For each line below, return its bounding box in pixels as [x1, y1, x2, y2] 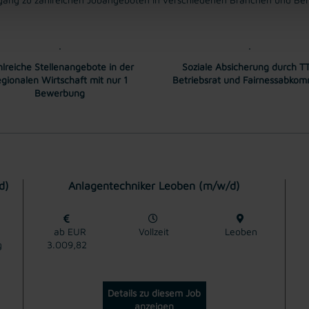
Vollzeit [139, 225, 170, 237]
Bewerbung [34, 86, 85, 99]
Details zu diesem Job [108, 286, 201, 299]
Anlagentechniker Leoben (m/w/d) [68, 179, 240, 192]
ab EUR [48, 225, 86, 237]
